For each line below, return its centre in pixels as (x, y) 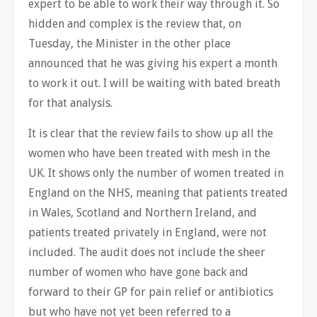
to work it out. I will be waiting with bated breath (154, 83)
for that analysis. (70, 103)
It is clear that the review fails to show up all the (151, 133)
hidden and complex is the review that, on (135, 23)
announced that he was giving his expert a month (153, 63)
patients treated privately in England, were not (148, 232)
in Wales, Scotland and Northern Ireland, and (143, 212)
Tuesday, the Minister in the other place (129, 43)
